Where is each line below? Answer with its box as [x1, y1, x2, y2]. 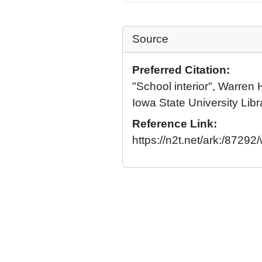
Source [132, 33, 168, 45]
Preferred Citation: [132, 64, 230, 76]
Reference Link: [132, 118, 217, 130]
